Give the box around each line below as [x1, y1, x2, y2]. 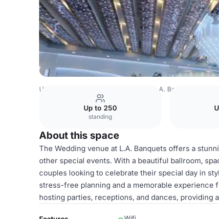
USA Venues [39, 85, 77, 93]
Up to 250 [84, 104, 117, 112]
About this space [39, 130, 119, 141]
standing [88, 113, 112, 120]
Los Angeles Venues [84, 85, 147, 93]
